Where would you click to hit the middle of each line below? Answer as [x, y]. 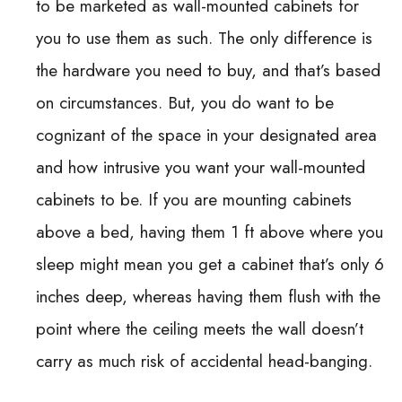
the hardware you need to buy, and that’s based [208, 71]
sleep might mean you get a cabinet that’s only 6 [210, 265]
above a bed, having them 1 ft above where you [210, 232]
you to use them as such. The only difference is [204, 39]
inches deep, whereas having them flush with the [208, 297]
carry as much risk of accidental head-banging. [204, 362]
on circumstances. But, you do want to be [185, 103]
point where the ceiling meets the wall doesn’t [200, 329]
